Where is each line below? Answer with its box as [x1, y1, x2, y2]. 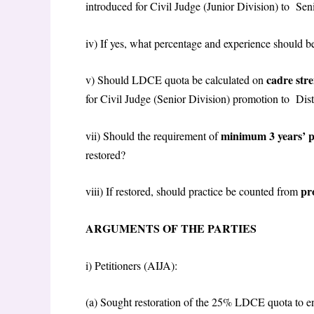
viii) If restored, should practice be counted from [86, 184, 301, 199]
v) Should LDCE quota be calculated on [86, 72, 266, 88]
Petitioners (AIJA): [95, 257, 181, 273]
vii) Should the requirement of [86, 128, 221, 143]
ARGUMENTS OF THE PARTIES [86, 220, 260, 237]
